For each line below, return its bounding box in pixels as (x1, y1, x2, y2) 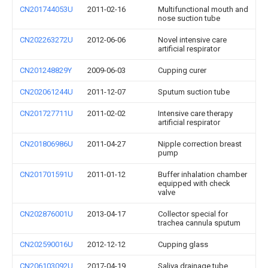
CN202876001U (20, 209, 73, 218)
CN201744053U (20, 5, 73, 14)
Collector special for (158, 209, 228, 218)
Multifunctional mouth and (158, 5, 248, 14)
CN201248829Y (20, 66, 72, 75)
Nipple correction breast (158, 139, 242, 148)
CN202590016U (20, 240, 73, 249)
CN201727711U (20, 109, 73, 118)
